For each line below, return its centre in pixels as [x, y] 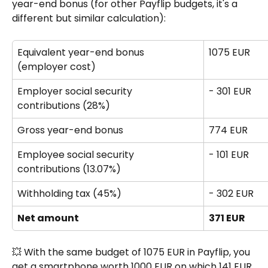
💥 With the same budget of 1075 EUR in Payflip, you [132, 252]
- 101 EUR [229, 154]
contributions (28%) [65, 105]
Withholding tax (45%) [71, 193]
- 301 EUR [230, 91]
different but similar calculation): [89, 18]
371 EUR [227, 218]
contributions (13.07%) [69, 169]
